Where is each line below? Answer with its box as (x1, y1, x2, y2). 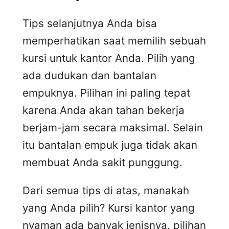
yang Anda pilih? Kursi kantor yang (22, 201, 195, 214)
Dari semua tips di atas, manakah (22, 184, 189, 197)
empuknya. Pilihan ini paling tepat (22, 86, 190, 100)
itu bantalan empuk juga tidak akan (22, 139, 197, 152)
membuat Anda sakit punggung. (22, 156, 182, 169)
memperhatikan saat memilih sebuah (22, 34, 206, 48)
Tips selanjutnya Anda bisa (22, 17, 157, 30)
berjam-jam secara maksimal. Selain (22, 121, 203, 134)
